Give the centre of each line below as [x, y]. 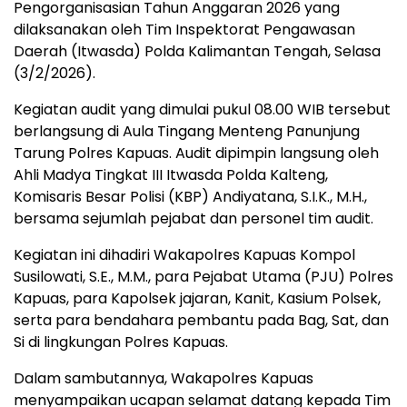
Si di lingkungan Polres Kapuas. [121, 342]
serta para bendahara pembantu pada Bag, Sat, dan [201, 320]
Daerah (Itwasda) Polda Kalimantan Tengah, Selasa [197, 51]
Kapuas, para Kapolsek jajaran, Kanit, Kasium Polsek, [197, 298]
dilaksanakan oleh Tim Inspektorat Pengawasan [184, 29]
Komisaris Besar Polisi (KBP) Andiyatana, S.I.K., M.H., [190, 196]
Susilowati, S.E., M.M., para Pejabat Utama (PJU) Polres [203, 276]
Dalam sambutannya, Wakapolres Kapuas [164, 378]
